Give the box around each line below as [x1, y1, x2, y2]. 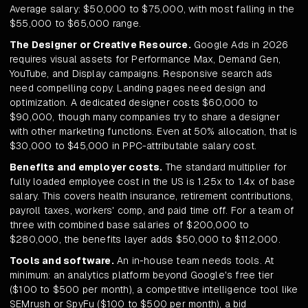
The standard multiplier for [162, 161, 287, 174]
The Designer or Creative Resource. [10, 38, 191, 52]
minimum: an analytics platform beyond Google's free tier [10, 269, 274, 282]
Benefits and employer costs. [10, 161, 163, 174]
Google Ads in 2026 [190, 38, 289, 52]
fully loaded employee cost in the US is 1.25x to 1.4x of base [10, 175, 296, 188]
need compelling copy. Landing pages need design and [10, 82, 266, 95]
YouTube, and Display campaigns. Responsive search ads [10, 67, 273, 80]
